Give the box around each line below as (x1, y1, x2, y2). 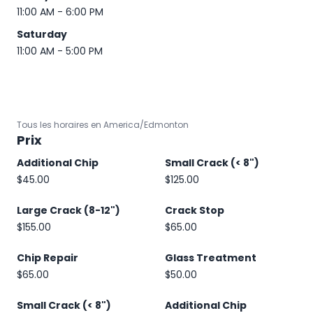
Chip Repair (17, 251, 78, 265)
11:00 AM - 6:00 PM (17, 5, 103, 19)
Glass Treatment (165, 251, 256, 265)
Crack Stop (165, 203, 224, 217)
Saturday (17, 27, 67, 41)
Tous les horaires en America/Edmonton (17, 119, 189, 131)
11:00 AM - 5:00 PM (17, 44, 103, 58)
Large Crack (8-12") (17, 203, 120, 217)
